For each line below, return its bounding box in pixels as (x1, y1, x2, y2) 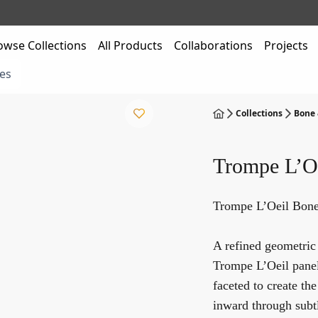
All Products (97, 38, 163, 53)
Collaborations (173, 38, 253, 53)
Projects (263, 38, 308, 53)
